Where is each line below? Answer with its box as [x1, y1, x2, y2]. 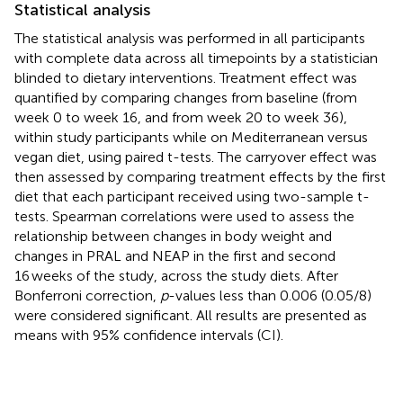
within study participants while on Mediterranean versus [14, 128, 368, 146]
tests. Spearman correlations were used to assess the [14, 207, 354, 225]
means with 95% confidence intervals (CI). [14, 326, 283, 344]
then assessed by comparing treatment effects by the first [14, 167, 386, 185]
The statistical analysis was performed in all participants [14, 29, 365, 47]
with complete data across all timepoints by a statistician [14, 49, 378, 67]
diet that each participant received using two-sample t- [14, 187, 370, 205]
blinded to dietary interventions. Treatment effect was [14, 68, 357, 86]
